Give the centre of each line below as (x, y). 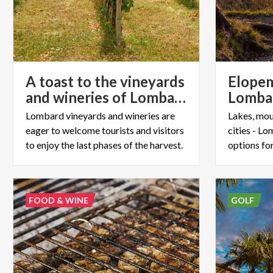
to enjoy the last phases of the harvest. (104, 144)
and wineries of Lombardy (180, 97)
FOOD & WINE (59, 200)
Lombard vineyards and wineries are (100, 115)
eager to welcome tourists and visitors (105, 130)
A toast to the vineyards (105, 81)
